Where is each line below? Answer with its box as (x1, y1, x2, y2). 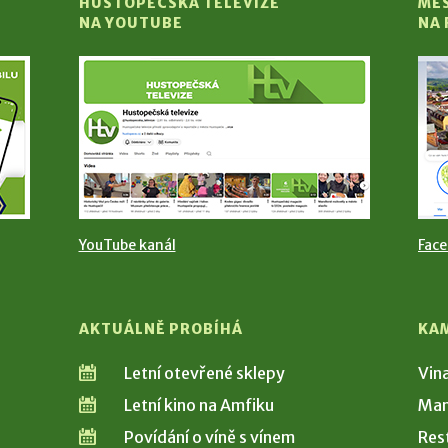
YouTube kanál (78, 236, 176, 255)
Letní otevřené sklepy (123, 363, 285, 384)
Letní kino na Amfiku (123, 395, 274, 416)
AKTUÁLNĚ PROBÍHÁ (78, 320, 243, 339)
